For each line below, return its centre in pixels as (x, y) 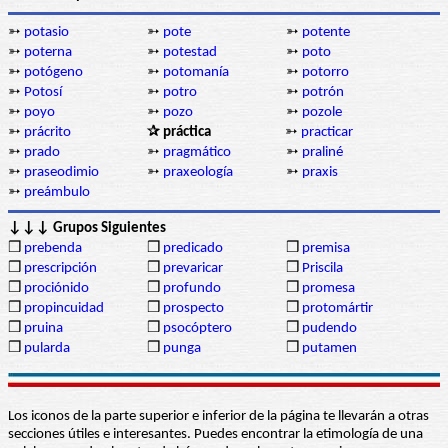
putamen (329, 349)
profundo (192, 289)
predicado (193, 249)
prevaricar (193, 269)
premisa (326, 249)
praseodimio (61, 173)
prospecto (193, 309)
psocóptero (197, 329)
